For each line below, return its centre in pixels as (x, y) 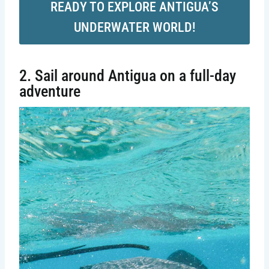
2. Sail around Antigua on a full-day (128, 75)
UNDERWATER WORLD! (134, 28)
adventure (50, 91)
